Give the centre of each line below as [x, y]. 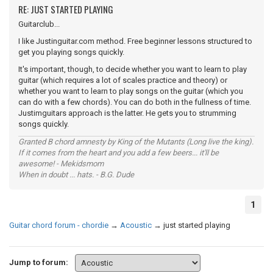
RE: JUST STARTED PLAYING [66, 9]
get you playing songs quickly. [71, 52]
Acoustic [136, 225]
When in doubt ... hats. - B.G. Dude [76, 175]
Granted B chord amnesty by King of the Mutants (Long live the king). [136, 142]
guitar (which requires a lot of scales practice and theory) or [123, 80]
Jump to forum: [39, 262]
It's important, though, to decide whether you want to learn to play [133, 69]
